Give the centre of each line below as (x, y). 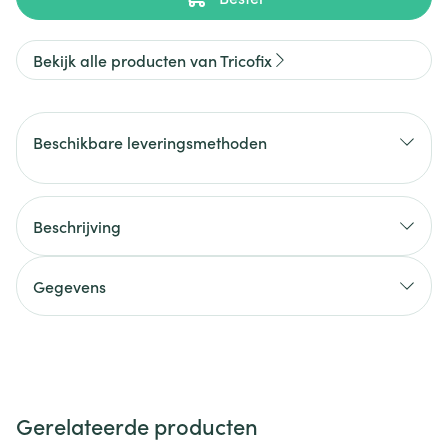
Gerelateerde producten (137, 425)
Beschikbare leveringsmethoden (150, 142)
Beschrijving (77, 226)
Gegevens (69, 286)
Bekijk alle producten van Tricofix (152, 60)
